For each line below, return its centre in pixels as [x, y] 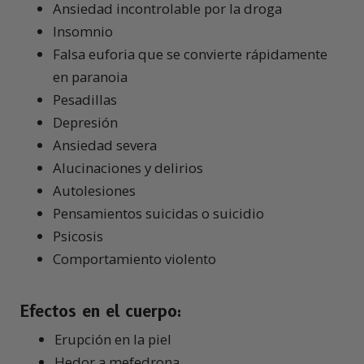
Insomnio [83, 32]
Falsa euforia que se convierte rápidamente [190, 54]
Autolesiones [94, 191]
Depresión [85, 123]
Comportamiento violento [134, 259]
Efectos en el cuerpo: [101, 312]
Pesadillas [85, 100]
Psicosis [78, 236]
